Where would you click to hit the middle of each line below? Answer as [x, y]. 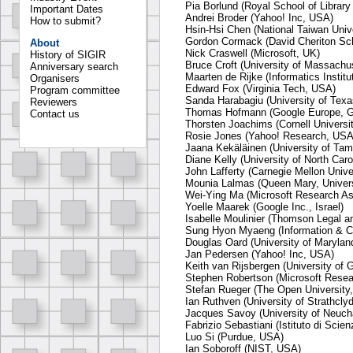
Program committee [75, 90]
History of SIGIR [68, 55]
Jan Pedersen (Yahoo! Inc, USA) [260, 255]
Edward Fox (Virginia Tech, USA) [260, 89]
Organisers [55, 78]
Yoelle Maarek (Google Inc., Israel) [264, 207]
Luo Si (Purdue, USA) [234, 337]
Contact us [55, 114]
